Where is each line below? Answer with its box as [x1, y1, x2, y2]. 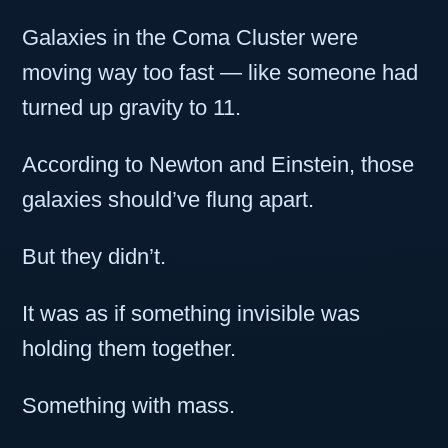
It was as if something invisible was [22, 301, 360, 327]
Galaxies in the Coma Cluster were [22, 25, 358, 51]
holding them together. [22, 336, 236, 362]
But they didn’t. [22, 244, 166, 270]
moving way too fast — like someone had [22, 60, 418, 86]
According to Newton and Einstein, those [22, 152, 414, 178]
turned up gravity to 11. [22, 95, 241, 121]
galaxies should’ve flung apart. [22, 187, 314, 213]
